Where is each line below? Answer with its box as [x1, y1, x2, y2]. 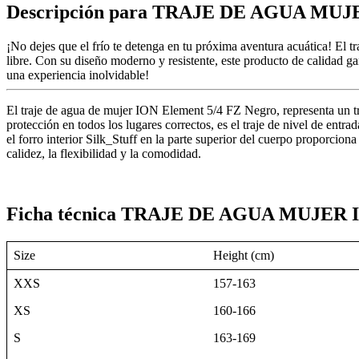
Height [213, 248, 251, 263]
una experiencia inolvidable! [6, 67, 149, 82]
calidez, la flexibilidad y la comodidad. [6, 146, 201, 160]
